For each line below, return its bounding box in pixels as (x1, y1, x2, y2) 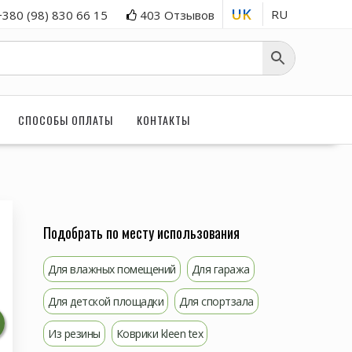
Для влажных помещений (48, 261, 176, 277)
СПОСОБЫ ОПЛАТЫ (18, 111, 113, 128)
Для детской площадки (48, 293, 163, 309)
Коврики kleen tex (115, 325, 203, 341)
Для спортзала (179, 293, 254, 309)
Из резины (48, 325, 101, 341)
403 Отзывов (140, 6, 214, 23)
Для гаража (191, 261, 250, 277)
